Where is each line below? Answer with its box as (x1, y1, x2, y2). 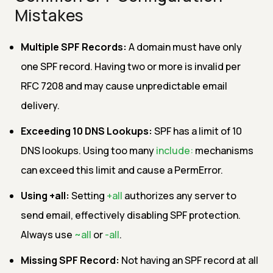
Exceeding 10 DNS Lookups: (21, 124, 152, 138)
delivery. (21, 98, 60, 112)
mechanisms (193, 143, 253, 157)
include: (156, 143, 193, 157)
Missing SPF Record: (21, 253, 119, 267)
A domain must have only (127, 40, 242, 54)
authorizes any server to (122, 188, 236, 202)
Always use (21, 227, 74, 241)
